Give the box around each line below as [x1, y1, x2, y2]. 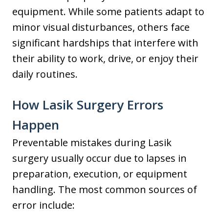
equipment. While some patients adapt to [12, 4, 204, 18]
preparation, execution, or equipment [12, 167, 187, 180]
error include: [12, 198, 75, 212]
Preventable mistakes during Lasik [12, 135, 172, 149]
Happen [12, 115, 59, 133]
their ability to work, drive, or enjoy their [12, 51, 198, 65]
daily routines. [12, 67, 78, 81]
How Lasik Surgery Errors [12, 95, 163, 113]
